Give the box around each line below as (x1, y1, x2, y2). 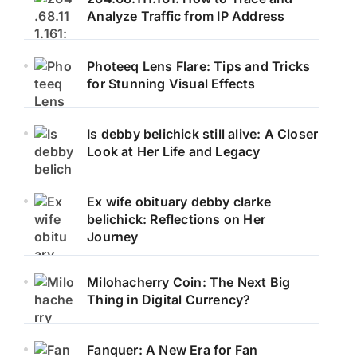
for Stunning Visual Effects (87, 75, 256, 92)
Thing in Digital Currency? (87, 291, 251, 308)
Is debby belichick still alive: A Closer (87, 125, 319, 142)
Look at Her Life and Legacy (87, 143, 261, 159)
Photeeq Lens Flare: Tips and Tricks (87, 57, 311, 74)
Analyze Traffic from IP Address (87, 7, 285, 24)
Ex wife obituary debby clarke (87, 193, 272, 210)
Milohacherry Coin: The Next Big (87, 273, 291, 290)
